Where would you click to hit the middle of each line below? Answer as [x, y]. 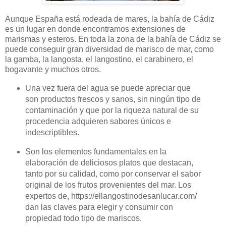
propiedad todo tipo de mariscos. [83, 218]
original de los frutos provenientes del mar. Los [108, 185]
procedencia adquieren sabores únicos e [98, 122]
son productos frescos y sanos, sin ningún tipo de [113, 99]
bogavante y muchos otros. [53, 70]
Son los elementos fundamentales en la [96, 152]
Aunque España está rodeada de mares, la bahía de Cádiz [110, 19]
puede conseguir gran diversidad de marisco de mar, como [109, 49]
